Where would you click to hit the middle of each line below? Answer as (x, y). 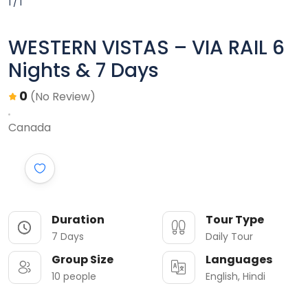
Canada (30, 128)
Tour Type (235, 220)
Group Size (82, 260)
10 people (74, 277)
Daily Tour (229, 237)
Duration (78, 220)
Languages (239, 260)
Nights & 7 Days (84, 71)
